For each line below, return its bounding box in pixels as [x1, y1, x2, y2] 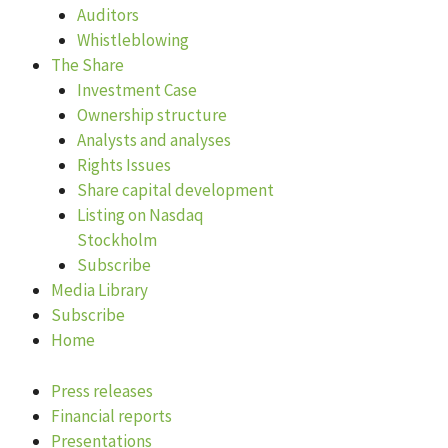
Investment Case [76, 79, 197, 101]
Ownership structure [76, 104, 227, 126]
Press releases [51, 379, 153, 402]
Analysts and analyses [76, 129, 231, 151]
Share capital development [76, 179, 274, 201]
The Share [51, 54, 124, 76]
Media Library [51, 279, 148, 301]
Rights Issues [76, 154, 171, 176]
